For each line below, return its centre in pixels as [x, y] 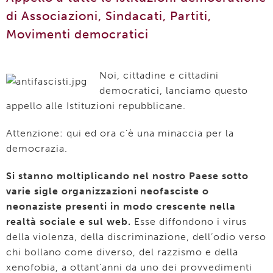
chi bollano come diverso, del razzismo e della [122, 252]
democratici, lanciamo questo [174, 90]
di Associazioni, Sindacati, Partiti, [109, 16]
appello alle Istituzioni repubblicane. [96, 106]
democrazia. [37, 148]
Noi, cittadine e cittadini [159, 75]
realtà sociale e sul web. [69, 222]
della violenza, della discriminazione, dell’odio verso [136, 237]
